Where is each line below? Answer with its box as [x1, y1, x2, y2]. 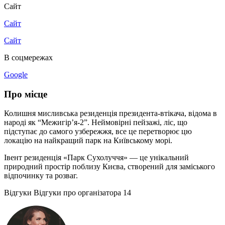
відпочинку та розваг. [4, 171, 78, 180]
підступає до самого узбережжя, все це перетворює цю [4, 127, 192, 136]
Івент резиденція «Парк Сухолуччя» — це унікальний [4, 153, 189, 162]
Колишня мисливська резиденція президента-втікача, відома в [4, 109, 217, 118]
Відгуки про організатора [34, 188, 121, 197]
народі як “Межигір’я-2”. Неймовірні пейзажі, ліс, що [4, 118, 187, 127]
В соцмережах [4, 53, 53, 62]
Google [4, 70, 28, 79]
